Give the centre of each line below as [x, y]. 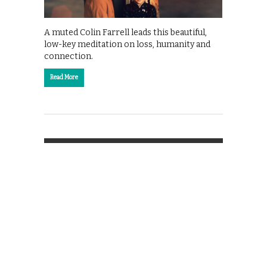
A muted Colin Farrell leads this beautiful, [125, 32]
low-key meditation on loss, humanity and [127, 44]
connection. [69, 56]
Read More [64, 77]
